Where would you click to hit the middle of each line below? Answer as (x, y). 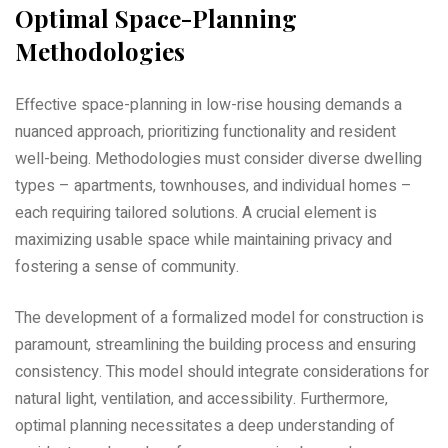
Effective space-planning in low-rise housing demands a (208, 105)
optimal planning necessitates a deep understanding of (205, 426)
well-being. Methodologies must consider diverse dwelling (218, 159)
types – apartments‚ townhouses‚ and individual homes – (213, 186)
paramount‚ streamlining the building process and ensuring (215, 345)
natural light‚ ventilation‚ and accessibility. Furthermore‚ (201, 399)
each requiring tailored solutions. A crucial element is (196, 213)
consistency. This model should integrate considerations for (222, 372)
